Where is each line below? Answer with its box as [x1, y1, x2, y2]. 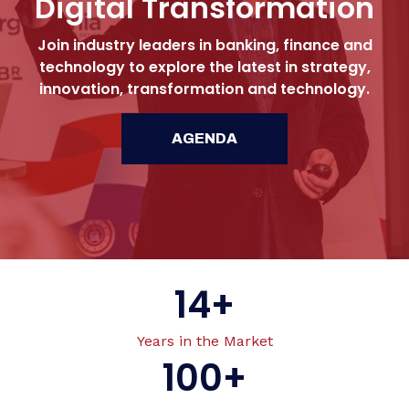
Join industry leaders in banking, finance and [37, 34, 372, 56]
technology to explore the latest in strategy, [38, 56, 371, 78]
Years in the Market [136, 332, 273, 350]
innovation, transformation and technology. [39, 78, 370, 100]
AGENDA [172, 131, 237, 147]
